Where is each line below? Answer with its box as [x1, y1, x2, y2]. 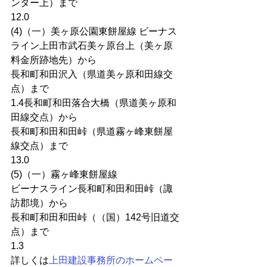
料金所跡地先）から [11, 55, 97, 65]
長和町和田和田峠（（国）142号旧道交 [11, 212, 179, 222]
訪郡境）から [11, 198, 68, 208]
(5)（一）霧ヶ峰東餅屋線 [11, 169, 117, 179]
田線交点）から [11, 112, 77, 122]
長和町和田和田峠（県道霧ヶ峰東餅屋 [11, 126, 173, 136]
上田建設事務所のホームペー [49, 255, 173, 265]
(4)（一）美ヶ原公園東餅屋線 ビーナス [11, 26, 177, 36]
